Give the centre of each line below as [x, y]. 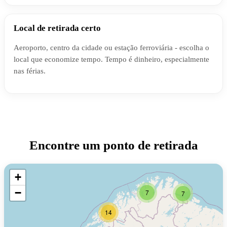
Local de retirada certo [57, 28]
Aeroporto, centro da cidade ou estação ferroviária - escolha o [111, 47]
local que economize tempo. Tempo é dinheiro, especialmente [111, 59]
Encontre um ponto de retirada [113, 145]
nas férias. [30, 70]
